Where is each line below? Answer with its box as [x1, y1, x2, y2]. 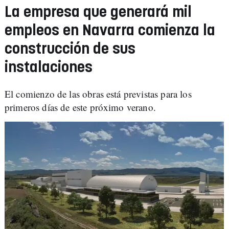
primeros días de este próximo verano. [5, 101, 156, 113]
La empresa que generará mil [5, 5, 192, 20]
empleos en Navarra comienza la [5, 24, 215, 38]
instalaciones [5, 60, 93, 75]
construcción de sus [5, 42, 135, 57]
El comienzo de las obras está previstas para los [5, 87, 192, 100]
